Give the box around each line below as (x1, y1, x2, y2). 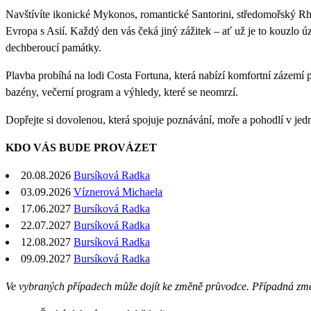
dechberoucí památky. (6, 41, 101, 53)
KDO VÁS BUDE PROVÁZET (6, 141, 157, 153)
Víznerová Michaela (74, 185, 162, 198)
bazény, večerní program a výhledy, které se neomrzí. (6, 85, 238, 98)
